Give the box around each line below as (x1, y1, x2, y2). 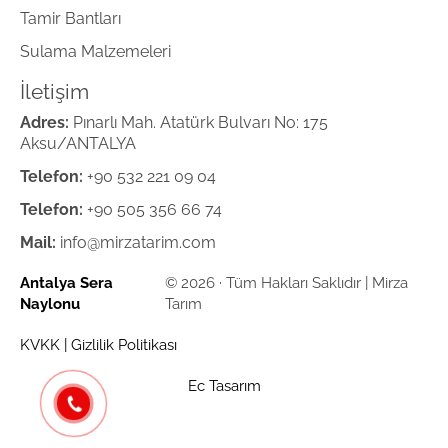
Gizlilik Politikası (71, 336, 177, 355)
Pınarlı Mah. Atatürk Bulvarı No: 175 (69, 113, 328, 133)
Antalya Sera (20, 274, 113, 293)
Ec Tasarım (187, 377, 261, 396)
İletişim (20, 79, 89, 105)
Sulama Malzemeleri (20, 42, 171, 62)
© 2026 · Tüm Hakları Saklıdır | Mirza (165, 274, 409, 293)
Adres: (20, 113, 69, 133)
